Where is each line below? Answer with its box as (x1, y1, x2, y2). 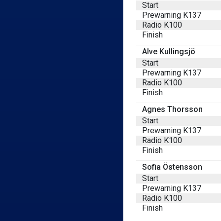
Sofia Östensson (142, 162, 202, 172)
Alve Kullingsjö (142, 46, 195, 56)
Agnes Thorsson (142, 104, 203, 114)
